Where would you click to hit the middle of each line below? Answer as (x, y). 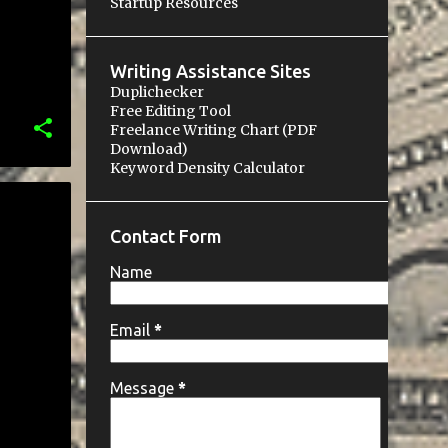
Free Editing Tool (170, 111)
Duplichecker (156, 92)
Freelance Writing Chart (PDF (213, 130)
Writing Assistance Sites (210, 71)
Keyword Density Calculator (207, 168)
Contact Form (165, 236)
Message (143, 388)
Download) (148, 149)
